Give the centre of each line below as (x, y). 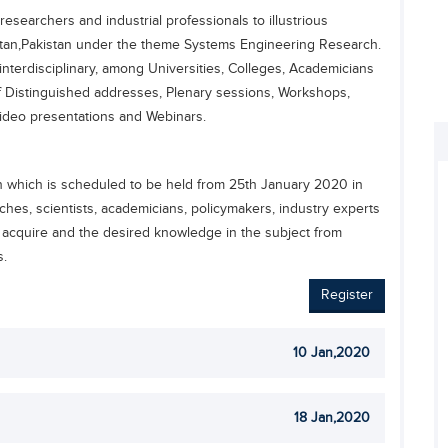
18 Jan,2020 (332, 417)
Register (347, 294)
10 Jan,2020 (331, 352)
